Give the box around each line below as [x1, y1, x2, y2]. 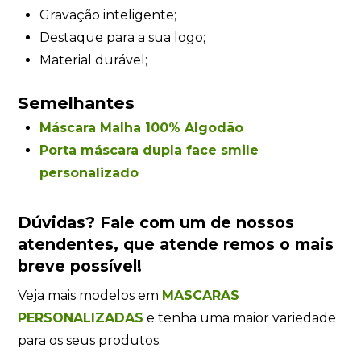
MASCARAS [162, 288, 240, 304]
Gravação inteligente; [39, 6, 176, 23]
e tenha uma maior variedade [143, 310, 337, 326]
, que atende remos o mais [114, 234, 334, 254]
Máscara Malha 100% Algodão [39, 119, 243, 135]
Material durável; [39, 52, 147, 68]
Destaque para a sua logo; [39, 29, 205, 45]
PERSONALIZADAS [18, 310, 144, 326]
